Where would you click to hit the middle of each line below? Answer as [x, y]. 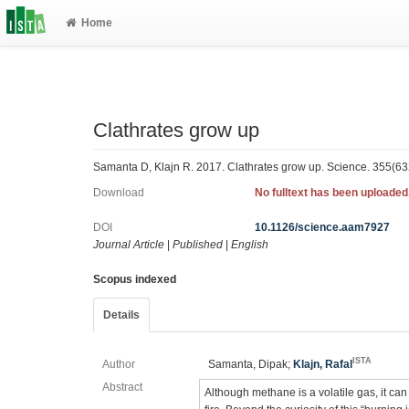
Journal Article [129, 245]
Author [119, 364]
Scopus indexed [135, 279]
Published [198, 245]
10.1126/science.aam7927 [323, 227]
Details [121, 315]
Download [119, 193]
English [250, 245]
